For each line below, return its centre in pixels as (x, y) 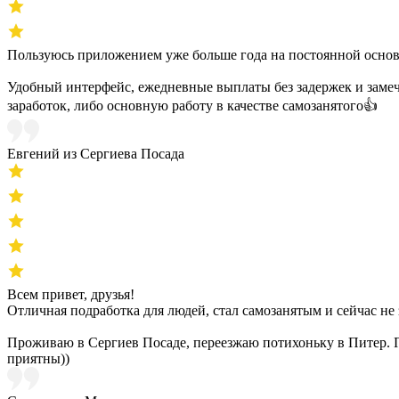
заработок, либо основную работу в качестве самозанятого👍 (192, 106)
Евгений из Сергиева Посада (96, 154)
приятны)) (38, 359)
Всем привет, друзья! (71, 295)
